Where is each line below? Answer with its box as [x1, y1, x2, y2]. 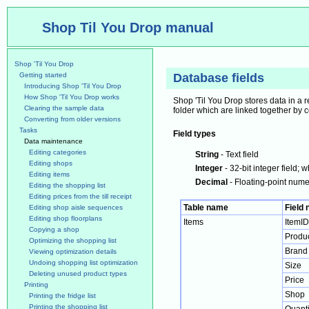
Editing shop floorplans [29, 215, 102, 222]
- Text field [219, 150, 259, 159]
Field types [173, 129, 216, 139]
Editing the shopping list [29, 181, 106, 189]
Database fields [173, 71, 264, 85]
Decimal [195, 177, 228, 187]
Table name [183, 203, 228, 212]
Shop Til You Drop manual [42, 20, 214, 35]
